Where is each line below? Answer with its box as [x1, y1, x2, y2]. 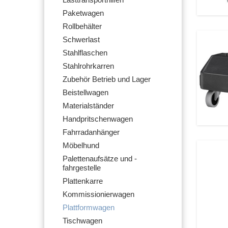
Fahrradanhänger [63, 128, 120, 136]
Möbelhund [63, 141, 99, 150]
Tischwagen [63, 217, 102, 225]
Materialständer [63, 102, 114, 110]
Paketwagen [63, 9, 104, 17]
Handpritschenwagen [63, 115, 133, 123]
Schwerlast [63, 36, 100, 44]
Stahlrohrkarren [63, 62, 114, 70]
